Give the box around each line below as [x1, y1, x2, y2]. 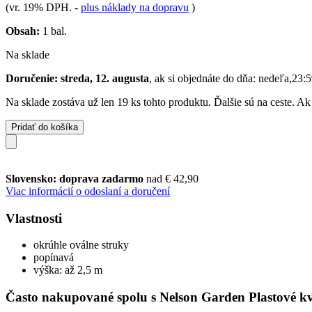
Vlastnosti [6, 210, 62, 226]
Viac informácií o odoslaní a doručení [6, 185, 170, 197]
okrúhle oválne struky [33, 239, 129, 251]
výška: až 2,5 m [33, 264, 102, 276]
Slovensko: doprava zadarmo [6, 172, 146, 185]
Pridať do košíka [11, 121, 78, 132]
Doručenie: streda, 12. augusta [6, 72, 149, 84]
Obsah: [6, 24, 40, 37]
